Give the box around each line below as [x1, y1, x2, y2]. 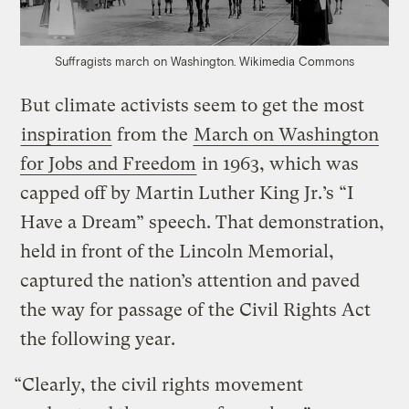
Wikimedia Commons [239, 53, 354, 68]
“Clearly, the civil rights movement [14, 373, 304, 395]
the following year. [20, 328, 176, 350]
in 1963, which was [197, 152, 360, 174]
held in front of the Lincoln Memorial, [20, 240, 335, 262]
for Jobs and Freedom [20, 152, 197, 174]
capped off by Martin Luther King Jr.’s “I [20, 182, 355, 204]
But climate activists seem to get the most [20, 94, 365, 116]
